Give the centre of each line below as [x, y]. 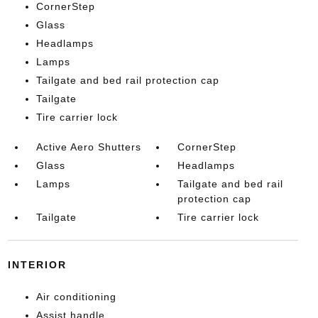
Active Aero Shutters [88, 147]
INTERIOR [37, 264]
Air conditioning [76, 296]
